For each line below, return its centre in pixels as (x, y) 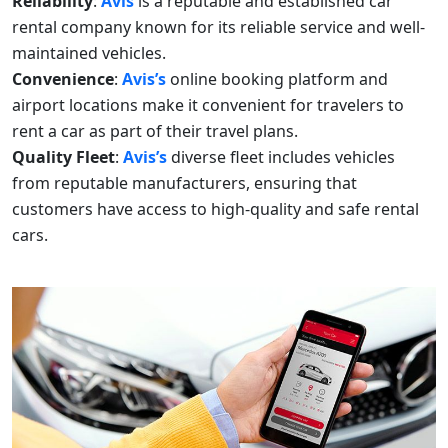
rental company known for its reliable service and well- (218, 27)
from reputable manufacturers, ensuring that (184, 183)
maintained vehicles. (89, 53)
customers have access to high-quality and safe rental (215, 209)
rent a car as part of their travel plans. (155, 131)
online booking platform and (279, 79)
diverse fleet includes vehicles (283, 157)
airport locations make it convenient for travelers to (208, 105)
